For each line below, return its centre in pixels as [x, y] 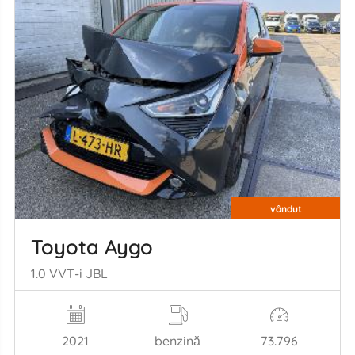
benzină [177, 341]
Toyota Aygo [92, 246]
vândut [286, 208]
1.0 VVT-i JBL [69, 273]
